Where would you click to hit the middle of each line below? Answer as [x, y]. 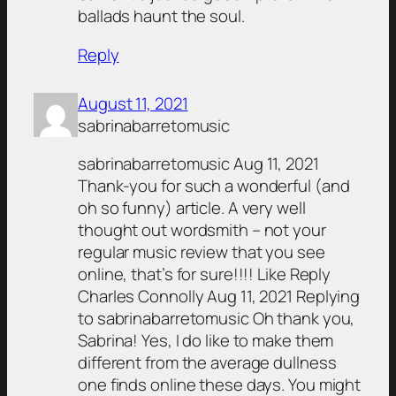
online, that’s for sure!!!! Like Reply [205, 274]
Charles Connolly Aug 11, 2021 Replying [219, 297]
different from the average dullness [207, 363]
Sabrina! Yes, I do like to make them [206, 341]
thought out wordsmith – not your [202, 230]
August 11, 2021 [133, 103]
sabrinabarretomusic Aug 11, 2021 [198, 164]
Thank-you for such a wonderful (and [214, 186]
